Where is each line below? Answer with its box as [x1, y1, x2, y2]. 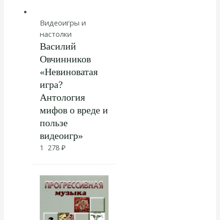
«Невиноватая [39, 66, 98, 77]
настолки [39, 28, 72, 39]
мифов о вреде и [39, 104, 108, 115]
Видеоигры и [39, 17, 86, 27]
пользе [39, 117, 68, 128]
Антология [39, 91, 85, 103]
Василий [39, 40, 76, 52]
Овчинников [39, 53, 91, 64]
